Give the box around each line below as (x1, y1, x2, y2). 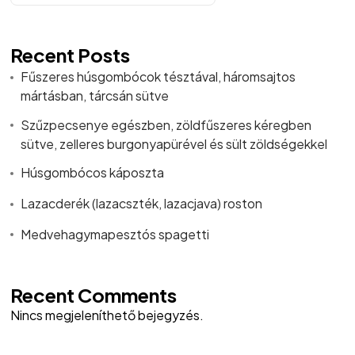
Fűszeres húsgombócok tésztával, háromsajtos (20, 67, 296, 85)
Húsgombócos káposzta (20, 164, 164, 181)
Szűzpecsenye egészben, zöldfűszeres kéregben (20, 116, 311, 133)
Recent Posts (10, 42, 130, 67)
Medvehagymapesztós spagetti (20, 225, 209, 242)
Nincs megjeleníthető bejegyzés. (10, 306, 204, 323)
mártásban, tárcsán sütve (20, 86, 169, 104)
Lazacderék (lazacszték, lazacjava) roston (20, 194, 262, 212)
